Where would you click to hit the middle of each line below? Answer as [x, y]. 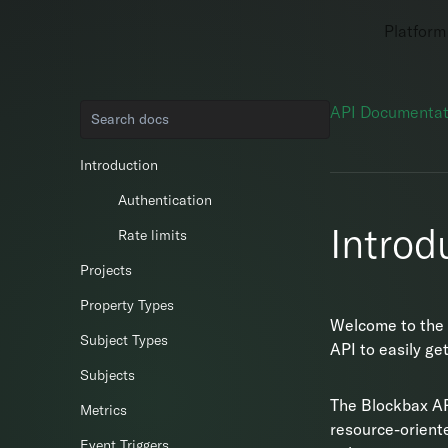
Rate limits [152, 235]
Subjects [107, 375]
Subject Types [124, 340]
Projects [106, 270]
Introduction [119, 165]
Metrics [103, 410]
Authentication [165, 200]
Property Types [127, 305]
